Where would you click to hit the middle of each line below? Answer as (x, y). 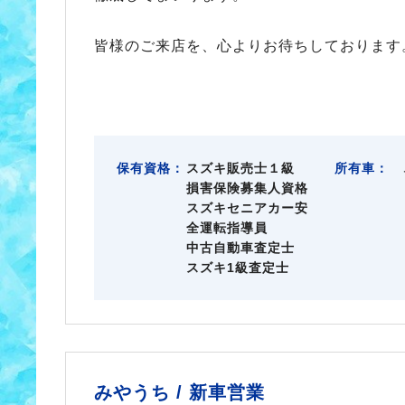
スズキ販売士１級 (240, 169)
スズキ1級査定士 (237, 268)
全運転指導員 (226, 228)
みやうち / (141, 393)
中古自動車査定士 (240, 248)
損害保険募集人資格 (247, 188)
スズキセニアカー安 (247, 208)
